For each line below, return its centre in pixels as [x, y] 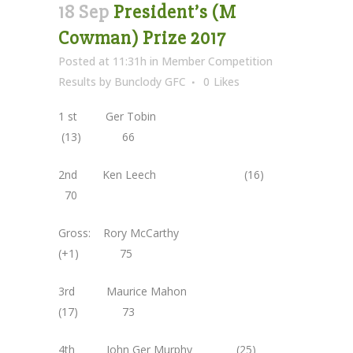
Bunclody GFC [150, 81]
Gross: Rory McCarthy [145, 232]
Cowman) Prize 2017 [142, 38]
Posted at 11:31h [102, 61]
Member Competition [217, 61]
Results [77, 81]
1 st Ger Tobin [148, 116]
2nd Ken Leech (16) [175, 174]
